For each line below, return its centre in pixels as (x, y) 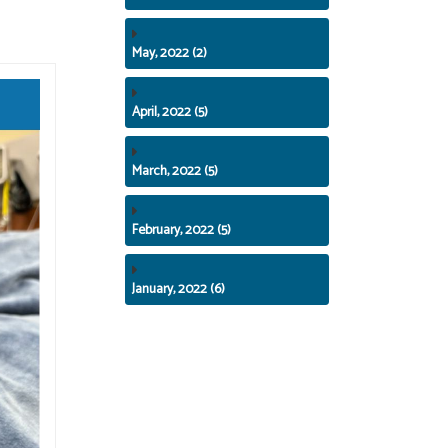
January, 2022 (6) (179, 288)
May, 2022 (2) (170, 52)
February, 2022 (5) (182, 229)
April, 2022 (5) (170, 111)
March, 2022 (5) (175, 170)
